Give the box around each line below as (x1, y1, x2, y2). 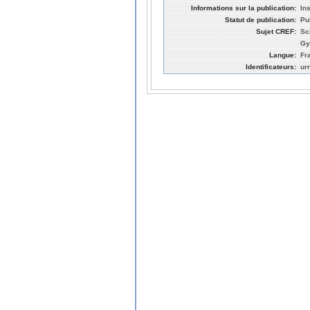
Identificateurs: (246, 62, 296, 71)
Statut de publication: (225, 15, 296, 24)
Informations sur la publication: (191, 3, 296, 12)
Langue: (269, 51, 296, 59)
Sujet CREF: (256, 27, 296, 35)
